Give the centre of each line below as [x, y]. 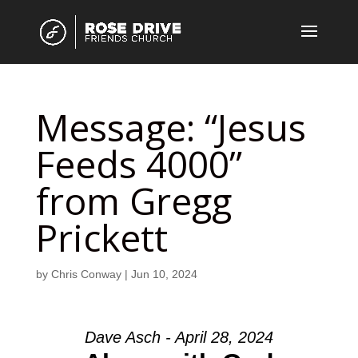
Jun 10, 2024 [164, 274]
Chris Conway [86, 274]
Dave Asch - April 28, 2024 [179, 337]
